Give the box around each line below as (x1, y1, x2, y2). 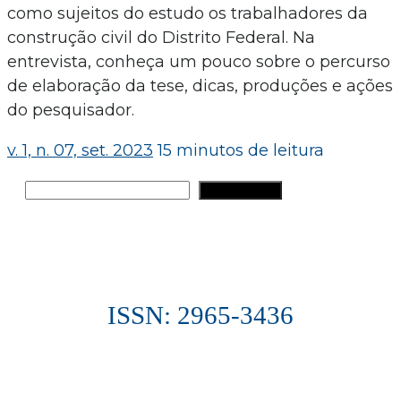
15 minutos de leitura (158, 140, 324, 160)
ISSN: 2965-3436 (107, 300, 294, 329)
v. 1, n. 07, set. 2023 (7, 140, 153, 160)
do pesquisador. (7, 99, 134, 120)
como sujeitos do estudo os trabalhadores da (7, 3, 368, 23)
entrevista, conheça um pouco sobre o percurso (7, 51, 390, 72)
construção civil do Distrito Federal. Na (7, 27, 315, 47)
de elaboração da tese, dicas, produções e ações (7, 75, 393, 96)
